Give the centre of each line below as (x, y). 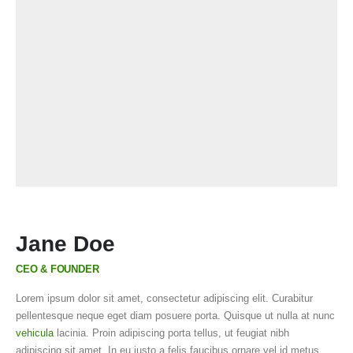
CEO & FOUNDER (58, 269)
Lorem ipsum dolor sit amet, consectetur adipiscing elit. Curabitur (164, 298)
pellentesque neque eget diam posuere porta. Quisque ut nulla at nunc (175, 315)
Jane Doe (65, 243)
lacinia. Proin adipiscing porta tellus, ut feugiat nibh (171, 333)
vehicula (35, 333)
